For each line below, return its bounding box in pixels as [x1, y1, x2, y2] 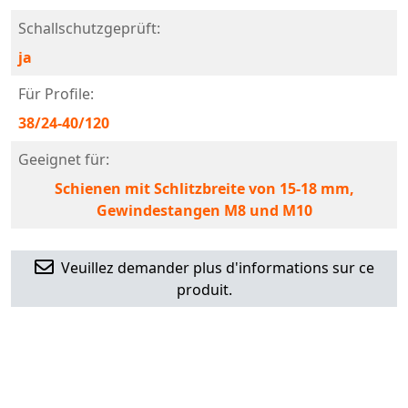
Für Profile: [18, 84, 94, 104]
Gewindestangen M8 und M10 [96, 200, 312, 220]
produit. [176, 280, 232, 300]
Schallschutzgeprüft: [18, 18, 160, 38]
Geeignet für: [18, 149, 109, 169]
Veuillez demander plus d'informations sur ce [60, 258, 374, 278]
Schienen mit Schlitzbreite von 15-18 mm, [54, 178, 354, 199]
